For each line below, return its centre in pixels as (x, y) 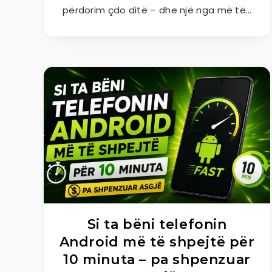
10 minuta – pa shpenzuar (157, 260)
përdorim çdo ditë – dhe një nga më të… (157, 10)
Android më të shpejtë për (157, 242)
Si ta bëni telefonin (157, 224)
